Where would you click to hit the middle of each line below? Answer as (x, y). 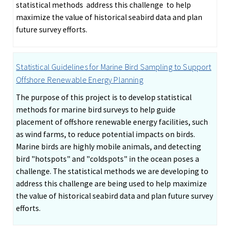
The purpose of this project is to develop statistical (104, 97)
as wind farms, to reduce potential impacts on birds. (106, 134)
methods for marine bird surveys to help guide (96, 109)
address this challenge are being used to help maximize (112, 183)
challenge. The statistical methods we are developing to (112, 171)
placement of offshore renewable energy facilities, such (112, 122)
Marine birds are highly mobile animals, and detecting (109, 146)
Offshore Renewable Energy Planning (80, 79)
